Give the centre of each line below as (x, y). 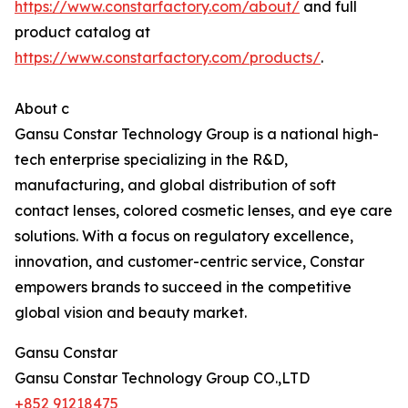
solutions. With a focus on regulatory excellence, (184, 236)
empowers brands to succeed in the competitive (183, 287)
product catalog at (82, 32)
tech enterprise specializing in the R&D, (151, 159)
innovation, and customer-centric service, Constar (189, 261)
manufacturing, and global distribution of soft (175, 185)
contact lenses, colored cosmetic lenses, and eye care (204, 210)
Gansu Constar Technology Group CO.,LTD (162, 378)
